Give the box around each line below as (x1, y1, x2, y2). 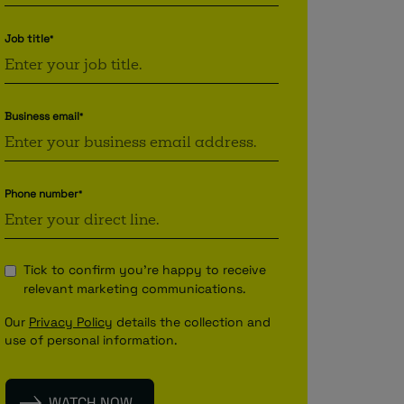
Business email (4, 109, 79, 124)
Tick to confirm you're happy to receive (23, 262, 266, 278)
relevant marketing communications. (23, 280, 246, 297)
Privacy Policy (28, 314, 113, 330)
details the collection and (112, 314, 271, 330)
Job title (4, 32, 50, 46)
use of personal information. (4, 332, 178, 348)
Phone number (4, 187, 78, 201)
